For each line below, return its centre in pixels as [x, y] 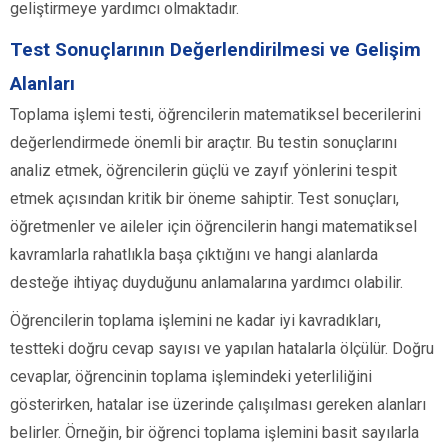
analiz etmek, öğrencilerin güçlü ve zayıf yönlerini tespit [203, 171]
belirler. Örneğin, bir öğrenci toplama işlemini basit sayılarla [214, 433]
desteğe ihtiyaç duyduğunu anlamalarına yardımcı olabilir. [206, 283]
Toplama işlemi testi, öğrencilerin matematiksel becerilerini [215, 115]
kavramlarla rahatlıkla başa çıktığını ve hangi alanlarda [194, 255]
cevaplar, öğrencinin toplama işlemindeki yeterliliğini [191, 377]
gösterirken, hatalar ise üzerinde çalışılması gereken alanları [218, 405]
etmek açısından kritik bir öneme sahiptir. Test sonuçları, [204, 199]
